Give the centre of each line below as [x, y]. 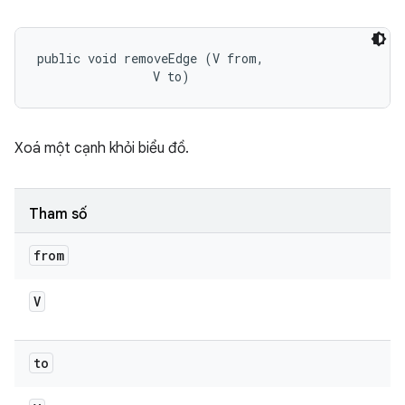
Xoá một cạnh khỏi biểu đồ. [102, 148]
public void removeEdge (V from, [154, 58]
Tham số [58, 214]
